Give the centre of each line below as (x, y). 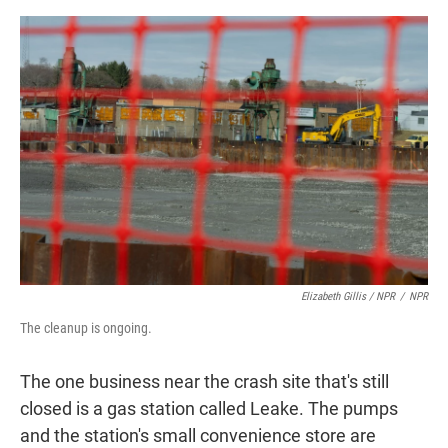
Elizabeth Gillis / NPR (348, 296)
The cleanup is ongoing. (86, 327)
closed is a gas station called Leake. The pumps (209, 408)
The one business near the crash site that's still (204, 381)
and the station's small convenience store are (198, 435)
